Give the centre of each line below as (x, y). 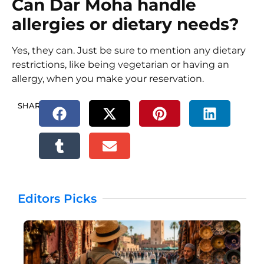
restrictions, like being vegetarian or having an (121, 64)
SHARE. (32, 106)
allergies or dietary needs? (126, 24)
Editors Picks (57, 199)
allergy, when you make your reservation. (108, 78)
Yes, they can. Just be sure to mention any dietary (129, 50)
